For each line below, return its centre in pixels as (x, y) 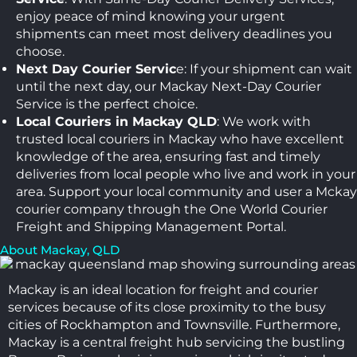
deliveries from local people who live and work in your (186, 174)
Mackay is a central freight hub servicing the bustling (177, 343)
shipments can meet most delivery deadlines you (174, 33)
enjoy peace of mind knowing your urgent (151, 16)
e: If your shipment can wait (264, 69)
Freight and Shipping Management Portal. (151, 226)
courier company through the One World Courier (172, 209)
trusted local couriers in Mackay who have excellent (180, 139)
